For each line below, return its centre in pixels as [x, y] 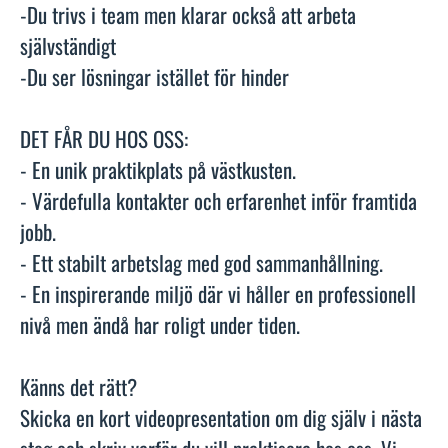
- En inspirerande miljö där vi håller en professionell [218, 293]
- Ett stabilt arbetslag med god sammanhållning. [201, 262]
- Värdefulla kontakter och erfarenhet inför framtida [218, 200]
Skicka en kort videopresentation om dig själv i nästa [221, 417]
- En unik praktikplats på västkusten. [158, 169]
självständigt [68, 45]
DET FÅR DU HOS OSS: [104, 138]
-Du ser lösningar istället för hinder [154, 76]
